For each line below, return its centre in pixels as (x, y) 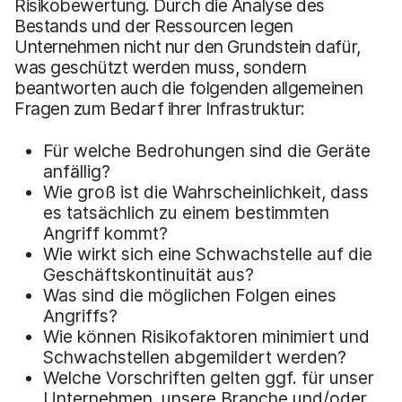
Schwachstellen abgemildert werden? (195, 357)
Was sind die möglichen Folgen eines (190, 295)
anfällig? (77, 171)
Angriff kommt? (105, 233)
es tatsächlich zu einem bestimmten (186, 212)
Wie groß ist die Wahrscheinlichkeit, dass (206, 192)
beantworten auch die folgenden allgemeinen (189, 87)
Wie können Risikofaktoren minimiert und (206, 336)
